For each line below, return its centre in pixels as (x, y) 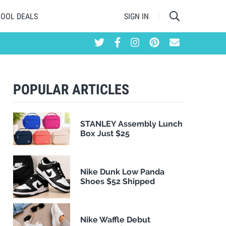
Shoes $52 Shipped (118, 182)
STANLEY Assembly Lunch (132, 124)
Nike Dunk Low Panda (123, 172)
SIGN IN (136, 16)
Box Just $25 (105, 134)
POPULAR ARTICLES (71, 90)
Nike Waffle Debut (116, 220)
